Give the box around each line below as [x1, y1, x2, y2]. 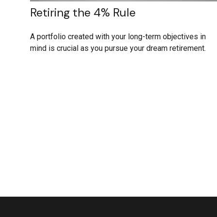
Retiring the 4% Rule [30, 5, 136, 20]
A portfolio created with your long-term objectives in [30, 32, 206, 42]
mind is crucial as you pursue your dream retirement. [30, 44, 206, 53]
